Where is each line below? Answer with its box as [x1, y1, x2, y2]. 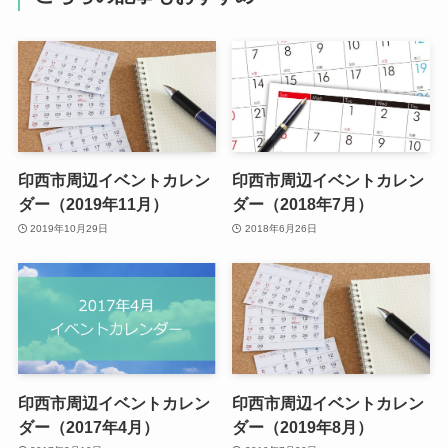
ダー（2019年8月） [232, 417, 374, 436]
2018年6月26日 [244, 222, 317, 234]
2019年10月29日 [30, 222, 109, 234]
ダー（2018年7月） [232, 195, 374, 214]
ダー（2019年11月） [17, 195, 168, 214]
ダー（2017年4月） [17, 417, 159, 436]
